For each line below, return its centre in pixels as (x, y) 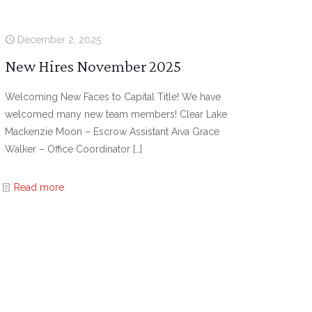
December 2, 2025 (60, 40)
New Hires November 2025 (93, 66)
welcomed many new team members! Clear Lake (116, 114)
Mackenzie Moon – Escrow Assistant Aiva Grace (112, 132)
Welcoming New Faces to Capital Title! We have (113, 97)
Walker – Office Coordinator (68, 149)
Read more (39, 187)
